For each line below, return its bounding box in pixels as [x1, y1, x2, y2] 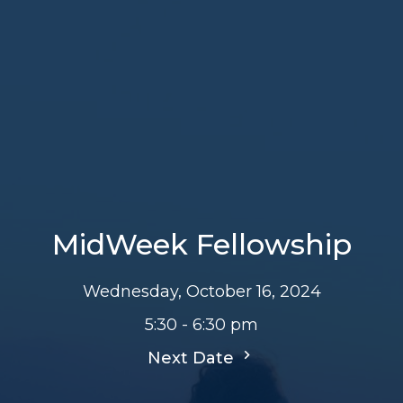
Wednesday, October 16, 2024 [82, 282, 321, 302]
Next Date [148, 348, 238, 369]
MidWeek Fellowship [51, 227, 352, 263]
